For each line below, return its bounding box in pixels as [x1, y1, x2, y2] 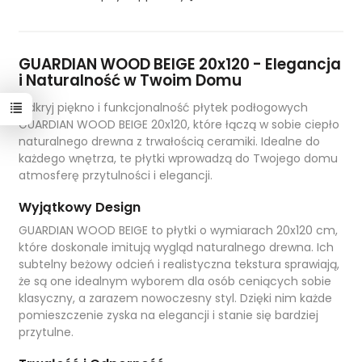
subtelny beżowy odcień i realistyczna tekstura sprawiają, [18, 256, 339, 272]
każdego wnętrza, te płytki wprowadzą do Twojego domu [18, 150, 338, 166]
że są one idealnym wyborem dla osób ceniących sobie [18, 273, 331, 289]
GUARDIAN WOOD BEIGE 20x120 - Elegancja [18, 53, 341, 75]
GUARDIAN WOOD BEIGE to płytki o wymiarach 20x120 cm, [18, 222, 338, 238]
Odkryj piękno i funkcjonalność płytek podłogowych [18, 99, 308, 116]
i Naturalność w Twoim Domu [18, 69, 242, 91]
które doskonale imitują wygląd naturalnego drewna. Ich [18, 239, 334, 255]
